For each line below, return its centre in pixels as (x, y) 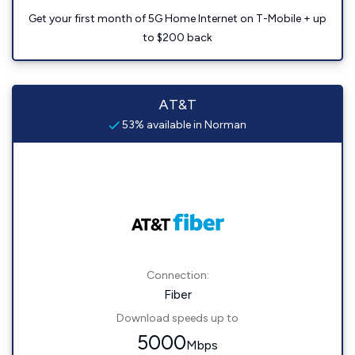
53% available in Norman (183, 125)
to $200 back (177, 38)
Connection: (177, 275)
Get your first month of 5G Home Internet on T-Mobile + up (177, 19)
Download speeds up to (177, 318)
